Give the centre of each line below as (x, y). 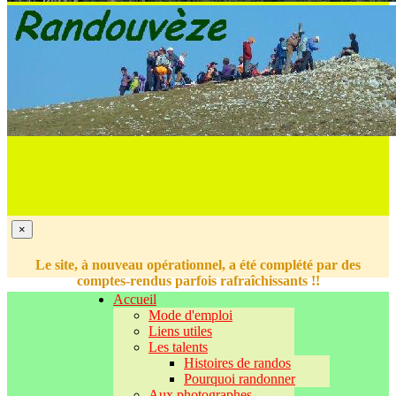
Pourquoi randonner (240, 379)
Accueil (135, 299)
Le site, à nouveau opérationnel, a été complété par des (198, 265)
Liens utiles (180, 331)
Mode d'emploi (190, 315)
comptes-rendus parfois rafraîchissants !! (198, 281)
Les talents (178, 347)
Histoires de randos (237, 363)
